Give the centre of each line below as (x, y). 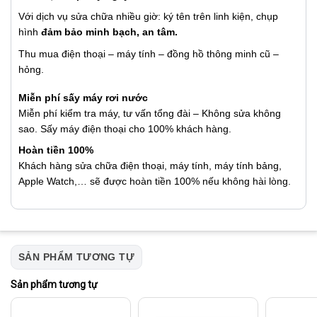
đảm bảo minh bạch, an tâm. (109, 32)
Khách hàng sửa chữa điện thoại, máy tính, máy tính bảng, (150, 166)
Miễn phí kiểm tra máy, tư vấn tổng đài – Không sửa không (150, 113)
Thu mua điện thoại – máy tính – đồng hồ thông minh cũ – (149, 53)
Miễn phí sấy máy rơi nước (83, 97)
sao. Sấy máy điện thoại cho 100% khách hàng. (125, 128)
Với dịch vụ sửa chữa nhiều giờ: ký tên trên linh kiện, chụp (148, 17)
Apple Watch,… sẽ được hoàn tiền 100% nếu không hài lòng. (155, 181)
